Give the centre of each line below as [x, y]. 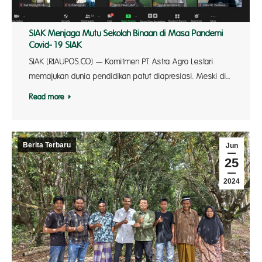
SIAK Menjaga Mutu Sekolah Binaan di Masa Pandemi [126, 33]
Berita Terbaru [47, 145]
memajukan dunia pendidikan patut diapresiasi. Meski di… [130, 76]
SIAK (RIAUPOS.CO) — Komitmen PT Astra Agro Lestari [121, 61]
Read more [47, 97]
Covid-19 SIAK [56, 45]
